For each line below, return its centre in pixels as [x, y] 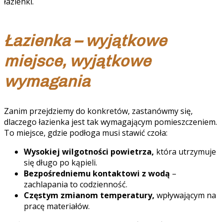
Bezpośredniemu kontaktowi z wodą [97, 173]
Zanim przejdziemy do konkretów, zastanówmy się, [98, 111]
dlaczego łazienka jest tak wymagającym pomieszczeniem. [111, 122]
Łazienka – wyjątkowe [85, 40]
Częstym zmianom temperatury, [89, 195]
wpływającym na [185, 195]
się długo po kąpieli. [60, 162]
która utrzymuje [185, 151]
